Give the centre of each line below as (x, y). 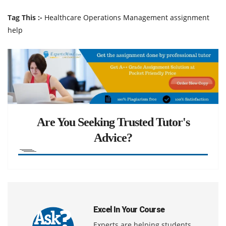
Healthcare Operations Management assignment (127, 17)
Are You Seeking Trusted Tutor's (113, 122)
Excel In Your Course (129, 209)
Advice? (113, 137)
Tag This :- (25, 17)
